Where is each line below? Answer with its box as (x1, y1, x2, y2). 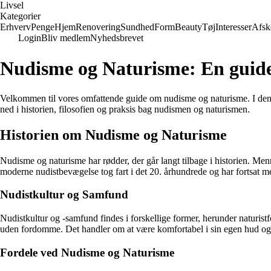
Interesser (215, 22, 252, 32)
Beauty (175, 22, 202, 32)
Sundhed (120, 22, 154, 32)
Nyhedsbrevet (90, 33, 143, 43)
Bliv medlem (41, 33, 90, 43)
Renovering (76, 22, 120, 32)
